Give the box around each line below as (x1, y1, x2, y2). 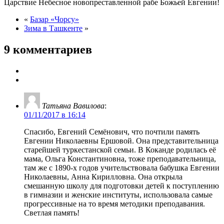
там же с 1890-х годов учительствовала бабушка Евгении (24, 163, 219, 172)
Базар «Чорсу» (30, 14, 79, 23)
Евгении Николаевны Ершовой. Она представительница (24, 136, 218, 145)
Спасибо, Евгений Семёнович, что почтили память (24, 127, 199, 136)
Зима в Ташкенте (24, 23, 82, 32)
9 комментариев (4, 42, 92, 56)
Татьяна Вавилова (42, 101, 104, 110)
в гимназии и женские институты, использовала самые (24, 190, 212, 199)
